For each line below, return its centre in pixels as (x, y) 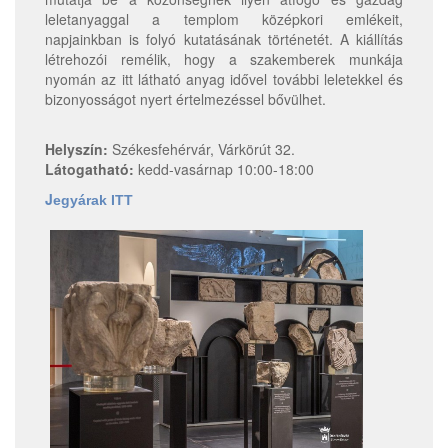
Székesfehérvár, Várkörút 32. (201, 149)
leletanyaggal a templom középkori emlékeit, (224, 19)
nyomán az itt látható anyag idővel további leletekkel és (224, 79)
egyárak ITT (93, 200)
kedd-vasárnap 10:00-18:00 (224, 169)
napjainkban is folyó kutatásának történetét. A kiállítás (224, 39)
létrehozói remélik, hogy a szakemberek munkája (224, 59)
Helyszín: (76, 149)
